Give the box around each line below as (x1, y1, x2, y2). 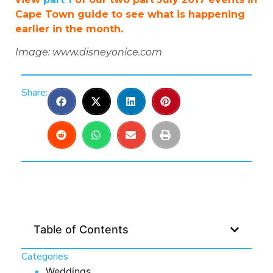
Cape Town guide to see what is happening (15, 8, 245, 20)
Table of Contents (34, 223, 129, 236)
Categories (21, 250, 68, 264)
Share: (21, 86, 48, 100)
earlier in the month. (15, 23, 123, 35)
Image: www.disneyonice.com (15, 46, 162, 58)
